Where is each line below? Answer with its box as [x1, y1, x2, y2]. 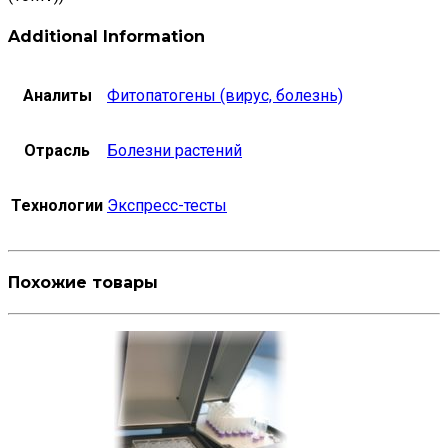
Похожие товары [8, 273, 158, 293]
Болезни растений [107, 140, 242, 160]
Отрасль [24, 140, 90, 160]
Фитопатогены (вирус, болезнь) [107, 85, 343, 105]
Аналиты [22, 85, 92, 105]
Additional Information [8, 26, 205, 46]
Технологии [11, 195, 103, 215]
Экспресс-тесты [107, 195, 227, 215]
